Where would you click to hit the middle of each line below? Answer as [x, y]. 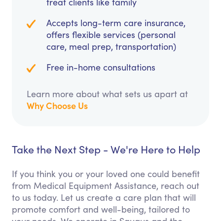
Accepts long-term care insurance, [116, 23]
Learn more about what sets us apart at [107, 94]
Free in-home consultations [101, 67]
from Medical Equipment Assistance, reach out [106, 186]
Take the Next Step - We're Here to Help [106, 149]
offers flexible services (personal [111, 35]
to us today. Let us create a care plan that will [104, 198]
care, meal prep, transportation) [111, 47]
